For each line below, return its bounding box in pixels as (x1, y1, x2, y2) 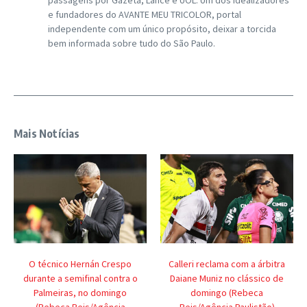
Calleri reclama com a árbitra (169, 257, 285, 270)
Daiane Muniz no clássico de (170, 271, 284, 284)
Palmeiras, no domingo (34, 286, 127, 299)
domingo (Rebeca (191, 286, 263, 299)
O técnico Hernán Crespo (29, 257, 132, 270)
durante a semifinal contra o (23, 271, 138, 284)
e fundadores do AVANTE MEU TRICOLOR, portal (48, 8, 241, 21)
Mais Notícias (14, 127, 80, 141)
